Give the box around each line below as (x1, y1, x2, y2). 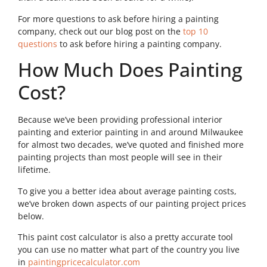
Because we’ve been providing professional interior (18, 114, 222, 126)
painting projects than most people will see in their (18, 151, 222, 163)
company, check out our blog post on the (18, 25, 183, 37)
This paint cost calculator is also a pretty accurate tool (18, 231, 233, 243)
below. (18, 210, 44, 222)
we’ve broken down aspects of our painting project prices (18, 197, 246, 209)
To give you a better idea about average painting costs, (18, 185, 237, 197)
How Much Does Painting (18, 57, 243, 83)
